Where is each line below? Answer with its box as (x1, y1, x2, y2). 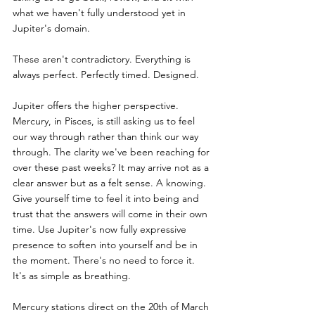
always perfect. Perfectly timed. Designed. (13, 67, 199, 81)
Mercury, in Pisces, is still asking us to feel (13, 114, 198, 127)
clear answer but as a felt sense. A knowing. (13, 176, 209, 189)
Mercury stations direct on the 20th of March (13, 300, 212, 313)
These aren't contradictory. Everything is (13, 52, 193, 65)
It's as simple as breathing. (13, 269, 131, 282)
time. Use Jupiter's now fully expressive (13, 222, 189, 236)
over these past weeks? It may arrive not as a (13, 160, 212, 174)
